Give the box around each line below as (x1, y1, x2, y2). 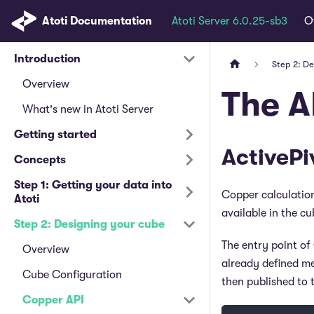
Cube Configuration (22, 268, 122, 281)
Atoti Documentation (41, 15, 152, 27)
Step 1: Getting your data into (14, 179, 172, 191)
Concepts (14, 153, 66, 166)
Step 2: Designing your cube (14, 218, 165, 231)
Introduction (14, 53, 81, 65)
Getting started (14, 128, 97, 141)
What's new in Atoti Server (22, 103, 153, 116)
